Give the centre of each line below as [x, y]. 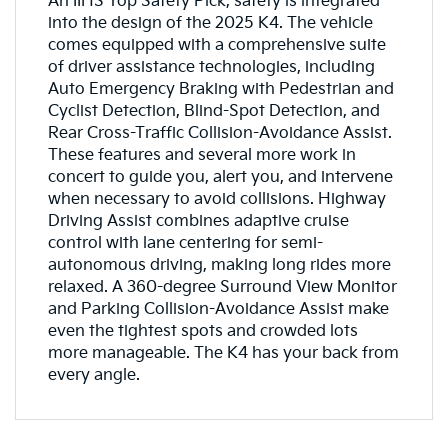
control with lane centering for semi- [185, 243]
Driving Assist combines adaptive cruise [198, 221]
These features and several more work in [201, 155]
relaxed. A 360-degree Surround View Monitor [222, 287]
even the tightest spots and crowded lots [202, 331]
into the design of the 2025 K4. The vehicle [210, 23]
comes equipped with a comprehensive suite [216, 45]
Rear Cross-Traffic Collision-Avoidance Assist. [219, 133]
